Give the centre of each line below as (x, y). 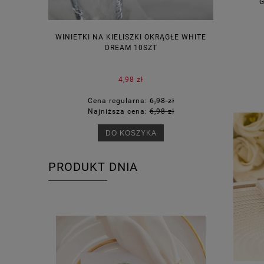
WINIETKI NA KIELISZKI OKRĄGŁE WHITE (131, 37)
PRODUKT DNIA (93, 167)
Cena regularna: (118, 101)
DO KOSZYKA (131, 133)
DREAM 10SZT (131, 48)
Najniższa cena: (118, 112)
